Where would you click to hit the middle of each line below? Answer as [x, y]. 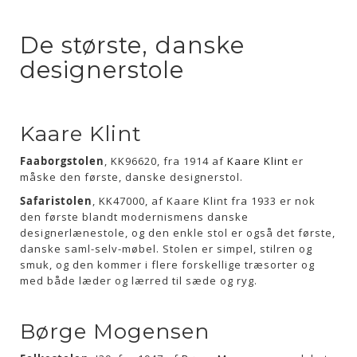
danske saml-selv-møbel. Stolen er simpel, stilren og [166, 249]
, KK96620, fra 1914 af [166, 161]
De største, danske [132, 45]
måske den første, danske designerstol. [131, 177]
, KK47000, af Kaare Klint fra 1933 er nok [204, 201]
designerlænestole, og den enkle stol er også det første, [178, 233]
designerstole [102, 70]
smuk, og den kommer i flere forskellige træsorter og [167, 265]
